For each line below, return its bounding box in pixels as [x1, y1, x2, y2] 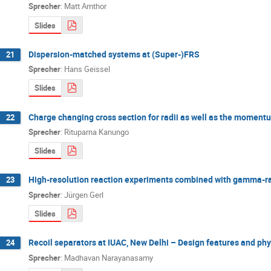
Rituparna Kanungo [64, 126, 129, 138]
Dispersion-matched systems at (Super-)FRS [28, 48, 200, 60]
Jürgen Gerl [64, 189, 103, 200]
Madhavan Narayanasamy [64, 252, 153, 263]
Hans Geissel [64, 64, 110, 75]
